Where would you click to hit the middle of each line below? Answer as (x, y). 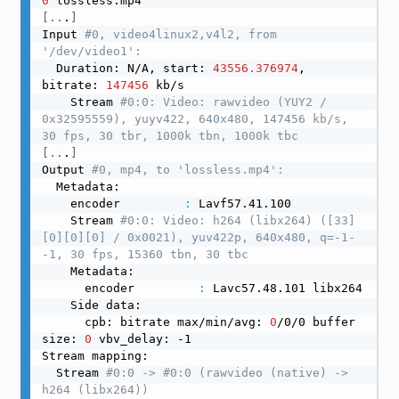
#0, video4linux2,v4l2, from (180, 34)
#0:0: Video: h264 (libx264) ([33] (237, 220)
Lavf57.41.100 (241, 203)
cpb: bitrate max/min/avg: (177, 322)
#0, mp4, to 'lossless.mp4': (187, 169)
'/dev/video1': (91, 51)
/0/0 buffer (316, 322)
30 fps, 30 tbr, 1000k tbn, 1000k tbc (170, 135)
